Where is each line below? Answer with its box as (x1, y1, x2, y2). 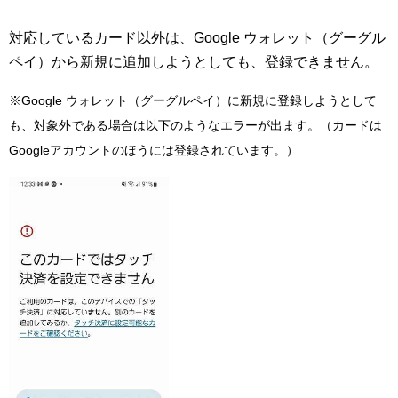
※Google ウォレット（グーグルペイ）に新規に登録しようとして (9, 92, 377, 107)
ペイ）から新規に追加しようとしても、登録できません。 (9, 53, 378, 69)
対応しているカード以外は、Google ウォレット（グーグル (9, 29, 386, 45)
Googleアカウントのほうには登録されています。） (9, 142, 298, 157)
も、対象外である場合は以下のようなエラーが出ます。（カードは (9, 117, 382, 132)
